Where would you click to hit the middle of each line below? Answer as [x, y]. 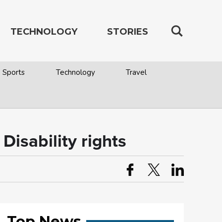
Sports [14, 72]
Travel [136, 72]
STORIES [128, 32]
